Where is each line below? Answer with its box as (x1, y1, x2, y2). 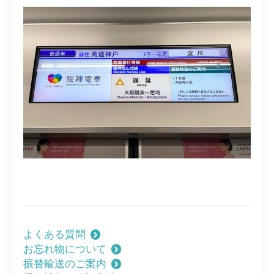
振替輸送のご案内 (23, 258, 106, 270)
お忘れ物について (23, 243, 106, 256)
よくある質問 (23, 229, 86, 241)
